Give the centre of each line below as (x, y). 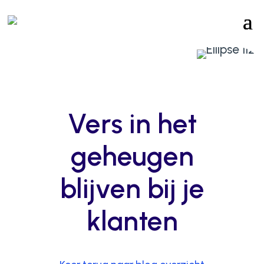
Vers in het (132, 124)
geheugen (132, 156)
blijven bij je (132, 189)
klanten (132, 221)
